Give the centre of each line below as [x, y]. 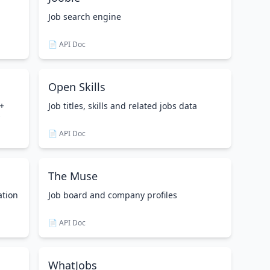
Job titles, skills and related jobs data [123, 106]
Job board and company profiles [113, 195]
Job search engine [85, 17]
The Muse [73, 176]
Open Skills [77, 87]
